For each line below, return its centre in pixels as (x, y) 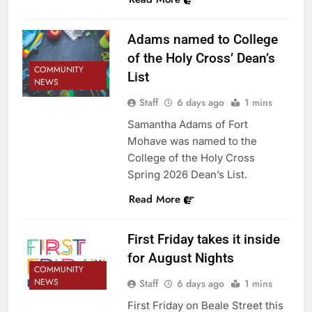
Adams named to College (202, 39)
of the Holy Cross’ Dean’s (201, 58)
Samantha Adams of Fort (187, 124)
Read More (154, 199)
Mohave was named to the (192, 141)
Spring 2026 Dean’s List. (187, 174)
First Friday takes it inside (203, 239)
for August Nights (180, 258)
